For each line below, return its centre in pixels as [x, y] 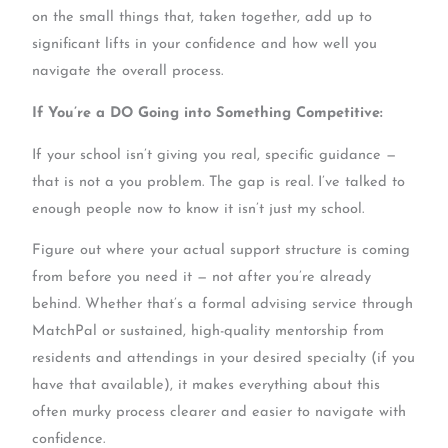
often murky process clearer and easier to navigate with [219, 413]
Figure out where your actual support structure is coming [221, 251]
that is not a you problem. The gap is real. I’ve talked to [219, 182]
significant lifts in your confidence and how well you [205, 45]
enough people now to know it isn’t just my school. [198, 209]
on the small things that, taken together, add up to [202, 18]
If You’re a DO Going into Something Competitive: [208, 114]
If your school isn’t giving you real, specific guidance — [214, 155]
